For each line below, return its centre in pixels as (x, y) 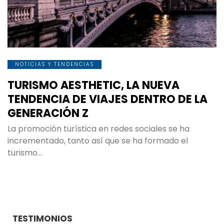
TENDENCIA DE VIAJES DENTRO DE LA (107, 99)
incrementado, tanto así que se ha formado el (98, 140)
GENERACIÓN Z (48, 113)
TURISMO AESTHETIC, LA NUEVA (93, 85)
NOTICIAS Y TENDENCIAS (54, 64)
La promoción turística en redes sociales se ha (98, 128)
